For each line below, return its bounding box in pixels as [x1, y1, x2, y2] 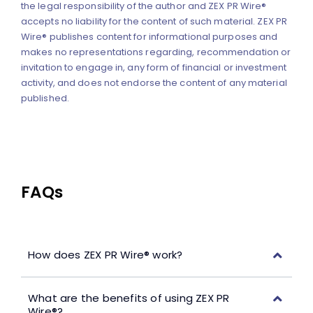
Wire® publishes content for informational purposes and [20, 30, 278, 44]
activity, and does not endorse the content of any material [20, 76, 287, 90]
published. [20, 92, 69, 105]
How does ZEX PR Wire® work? [27, 247, 183, 263]
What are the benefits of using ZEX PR [27, 290, 230, 305]
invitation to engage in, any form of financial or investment [20, 61, 286, 75]
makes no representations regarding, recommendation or [20, 45, 291, 59]
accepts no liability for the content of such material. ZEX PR [20, 15, 288, 29]
